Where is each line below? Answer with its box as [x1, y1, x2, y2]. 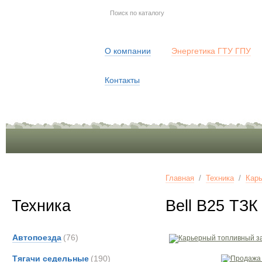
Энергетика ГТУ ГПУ [171, 46, 251, 56]
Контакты [105, 75, 140, 85]
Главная [166, 174, 194, 182]
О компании [105, 46, 151, 56]
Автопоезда [12, 233, 61, 242]
